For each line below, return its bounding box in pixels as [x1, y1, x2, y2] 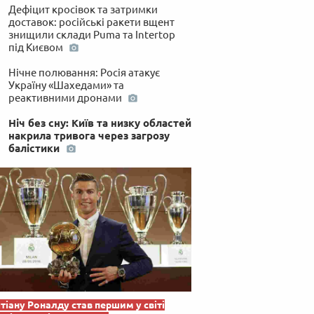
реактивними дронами [8, 91, 124, 104]
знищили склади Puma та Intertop [8, 28, 175, 41]
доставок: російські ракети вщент [8, 15, 175, 28]
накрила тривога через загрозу [8, 129, 170, 142]
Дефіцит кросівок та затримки [8, 3, 158, 15]
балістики [8, 142, 62, 154]
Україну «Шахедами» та [8, 78, 124, 91]
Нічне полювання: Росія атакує [8, 66, 160, 78]
